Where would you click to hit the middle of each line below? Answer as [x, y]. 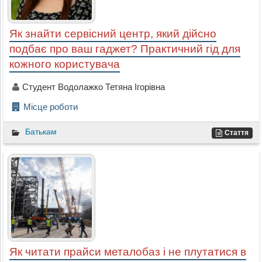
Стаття [237, 133]
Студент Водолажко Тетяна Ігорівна [93, 87]
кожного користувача [64, 64]
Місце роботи [50, 107]
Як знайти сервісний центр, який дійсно [113, 34]
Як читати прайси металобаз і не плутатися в [127, 252]
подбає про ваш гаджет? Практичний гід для [125, 49]
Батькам [41, 132]
